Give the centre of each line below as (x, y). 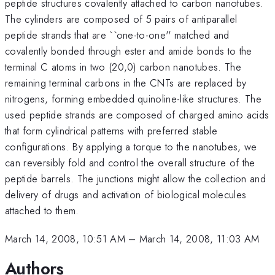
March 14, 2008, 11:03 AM (199, 239)
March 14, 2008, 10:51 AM (65, 239)
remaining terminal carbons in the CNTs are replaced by (126, 83)
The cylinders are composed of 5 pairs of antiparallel (121, 19)
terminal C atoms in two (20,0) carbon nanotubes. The (123, 67)
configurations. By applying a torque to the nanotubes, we (131, 146)
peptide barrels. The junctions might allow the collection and (135, 178)
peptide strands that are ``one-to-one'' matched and (117, 35)
